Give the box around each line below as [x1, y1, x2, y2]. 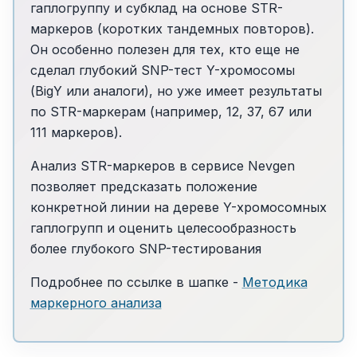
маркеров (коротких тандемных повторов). [29, 20, 314, 37]
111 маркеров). [29, 124, 122, 140]
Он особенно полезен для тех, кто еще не [29, 41, 300, 57]
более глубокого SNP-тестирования [29, 240, 261, 257]
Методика [241, 273, 308, 290]
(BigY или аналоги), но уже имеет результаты [29, 82, 322, 99]
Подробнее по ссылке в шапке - [29, 273, 242, 290]
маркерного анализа [29, 294, 162, 311]
